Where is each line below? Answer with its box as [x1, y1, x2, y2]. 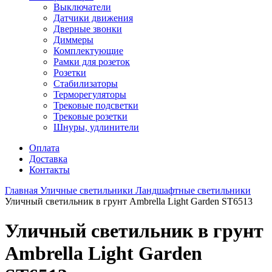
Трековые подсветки [53, 100, 138, 110]
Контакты [29, 165, 70, 175]
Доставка [29, 154, 67, 164]
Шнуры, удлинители [53, 122, 139, 132]
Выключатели [53, 2, 111, 12]
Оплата [29, 143, 59, 153]
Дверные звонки [53, 24, 122, 34]
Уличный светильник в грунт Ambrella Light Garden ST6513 [5, 196, 253, 206]
